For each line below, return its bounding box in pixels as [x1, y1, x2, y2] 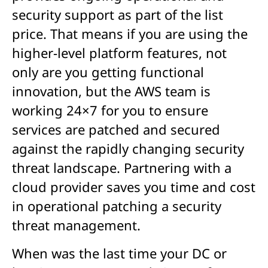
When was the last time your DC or [12, 243, 227, 262]
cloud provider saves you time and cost [12, 178, 255, 196]
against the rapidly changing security [12, 139, 244, 158]
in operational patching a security [12, 197, 221, 215]
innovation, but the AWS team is [12, 82, 211, 100]
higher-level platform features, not [12, 44, 227, 62]
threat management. [12, 216, 141, 234]
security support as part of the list [12, 5, 223, 24]
